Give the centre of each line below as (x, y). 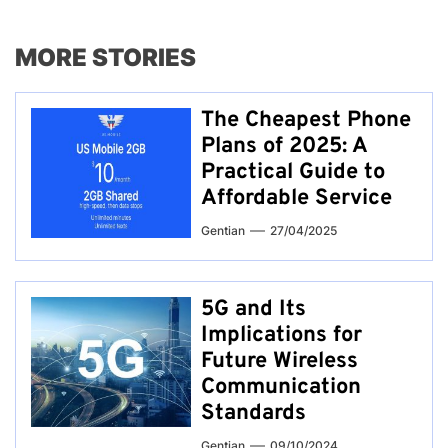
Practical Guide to (293, 173)
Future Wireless (279, 362)
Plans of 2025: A (284, 147)
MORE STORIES (105, 58)
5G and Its (253, 310)
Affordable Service (296, 199)
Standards (253, 414)
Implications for (281, 336)
